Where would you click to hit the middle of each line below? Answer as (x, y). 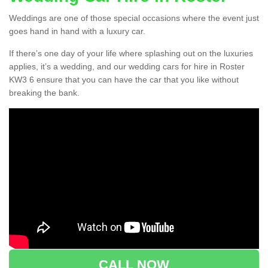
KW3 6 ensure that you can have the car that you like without (124, 80)
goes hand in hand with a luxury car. (77, 31)
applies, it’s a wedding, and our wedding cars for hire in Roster (127, 67)
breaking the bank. (44, 93)
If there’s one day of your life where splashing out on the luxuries (131, 54)
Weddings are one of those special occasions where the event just (134, 18)
